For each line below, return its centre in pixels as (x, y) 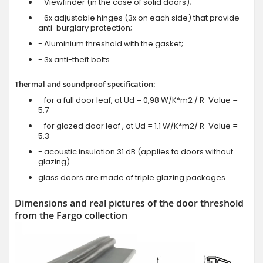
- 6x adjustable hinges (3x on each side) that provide (139, 18)
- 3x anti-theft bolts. (75, 59)
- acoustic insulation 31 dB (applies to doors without (136, 151)
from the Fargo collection (71, 215)
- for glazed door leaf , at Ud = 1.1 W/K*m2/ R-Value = (138, 126)
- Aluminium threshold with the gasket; (111, 43)
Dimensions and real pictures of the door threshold (129, 203)
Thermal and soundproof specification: (85, 84)
